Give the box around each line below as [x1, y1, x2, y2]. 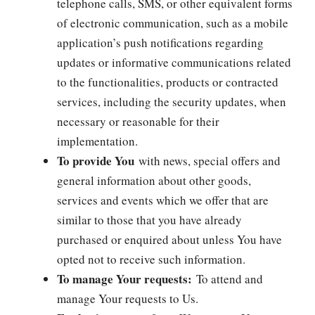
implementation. [57, 132, 138, 149]
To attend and [192, 270, 263, 287]
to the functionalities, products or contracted [57, 73, 278, 90]
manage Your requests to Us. [57, 290, 198, 307]
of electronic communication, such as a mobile [57, 14, 288, 31]
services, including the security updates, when [57, 93, 286, 110]
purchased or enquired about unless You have [57, 231, 282, 247]
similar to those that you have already [57, 211, 242, 228]
